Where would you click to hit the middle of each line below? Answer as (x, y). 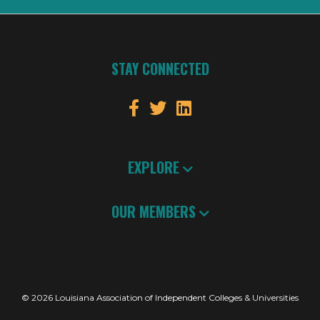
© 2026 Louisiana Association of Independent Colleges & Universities (160, 297)
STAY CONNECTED (160, 68)
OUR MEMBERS (155, 211)
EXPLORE (155, 167)
